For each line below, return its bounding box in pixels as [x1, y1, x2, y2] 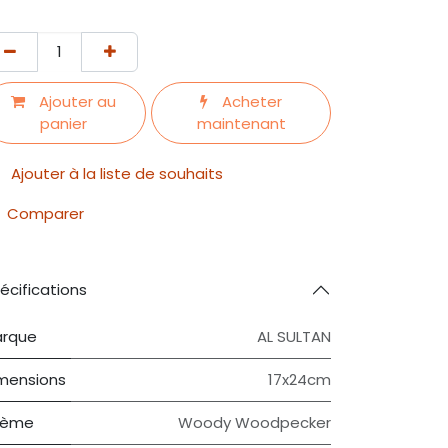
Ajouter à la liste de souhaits [11, 163, 223, 184]
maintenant [196, 113, 286, 134]
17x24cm [268, 369, 331, 390]
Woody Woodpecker [178, 412, 331, 433]
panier [40, 113, 88, 134]
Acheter [218, 91, 283, 112]
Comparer [7, 203, 84, 224]
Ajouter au [35, 91, 117, 112]
